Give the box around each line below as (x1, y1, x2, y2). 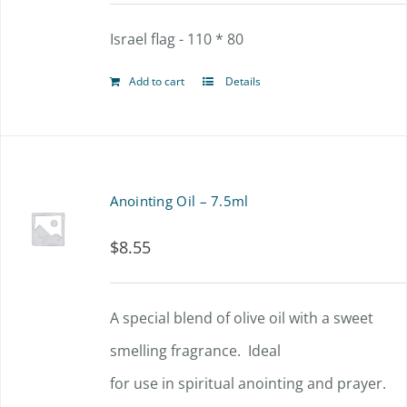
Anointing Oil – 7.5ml (110, 192, 249, 210)
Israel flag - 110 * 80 (110, 29, 244, 49)
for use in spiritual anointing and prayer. (110, 373, 387, 393)
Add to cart (129, 74, 185, 89)
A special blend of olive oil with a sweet (110, 308, 374, 328)
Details (223, 74, 262, 89)
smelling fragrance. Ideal (110, 341, 282, 361)
